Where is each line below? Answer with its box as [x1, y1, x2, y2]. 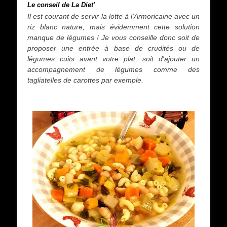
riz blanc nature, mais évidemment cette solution [27, 23, 200, 31]
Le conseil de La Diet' [27, 1, 95, 9]
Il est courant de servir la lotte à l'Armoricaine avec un [27, 12, 200, 20]
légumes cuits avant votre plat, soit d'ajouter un [27, 55, 200, 63]
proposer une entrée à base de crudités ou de [27, 44, 200, 52]
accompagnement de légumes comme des [27, 65, 200, 73]
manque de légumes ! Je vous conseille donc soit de [27, 33, 200, 42]
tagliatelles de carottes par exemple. [27, 76, 143, 84]
